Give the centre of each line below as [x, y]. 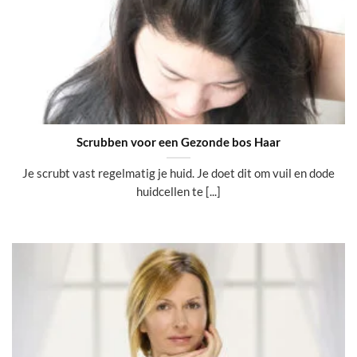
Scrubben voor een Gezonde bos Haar [178, 142]
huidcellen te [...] [178, 192]
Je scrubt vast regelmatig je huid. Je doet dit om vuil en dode [178, 173]
